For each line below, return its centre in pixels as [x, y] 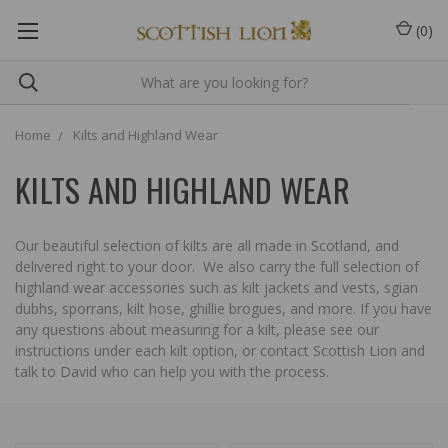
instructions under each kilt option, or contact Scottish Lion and [220, 350]
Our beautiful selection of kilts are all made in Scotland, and [207, 245]
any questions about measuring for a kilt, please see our [197, 329]
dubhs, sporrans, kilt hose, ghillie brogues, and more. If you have [223, 308]
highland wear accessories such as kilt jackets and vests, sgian [216, 287]
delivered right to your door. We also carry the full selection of [217, 266]
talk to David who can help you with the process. [174, 371]
